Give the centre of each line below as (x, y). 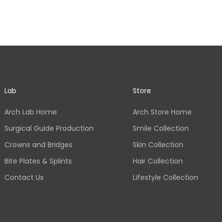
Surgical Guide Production (49, 128)
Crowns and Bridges (38, 144)
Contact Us (24, 177)
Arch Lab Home (30, 112)
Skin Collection (158, 144)
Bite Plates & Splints (38, 161)
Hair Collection (158, 161)
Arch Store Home (162, 112)
